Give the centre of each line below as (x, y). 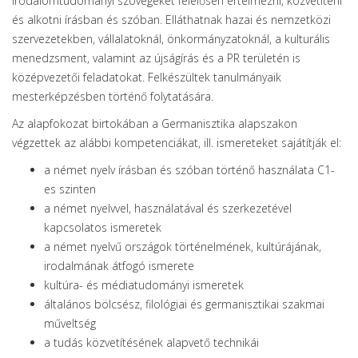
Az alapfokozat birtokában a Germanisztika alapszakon (155, 123)
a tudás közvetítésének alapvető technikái (151, 342)
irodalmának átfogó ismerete (119, 266)
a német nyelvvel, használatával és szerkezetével (168, 208)
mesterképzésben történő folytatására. (113, 96)
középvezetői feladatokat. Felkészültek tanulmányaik (147, 77)
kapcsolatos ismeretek (103, 227)
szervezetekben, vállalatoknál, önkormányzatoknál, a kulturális (171, 39)
